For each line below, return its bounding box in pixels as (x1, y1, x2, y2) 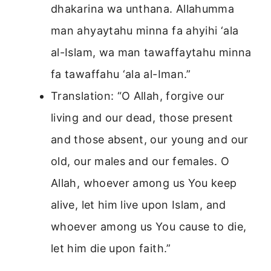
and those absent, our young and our (51, 133, 249, 146)
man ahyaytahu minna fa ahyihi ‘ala (51, 24, 239, 38)
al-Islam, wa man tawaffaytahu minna (51, 46, 252, 59)
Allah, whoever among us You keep (51, 177, 237, 190)
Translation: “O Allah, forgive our (51, 90, 225, 103)
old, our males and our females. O (51, 155, 229, 168)
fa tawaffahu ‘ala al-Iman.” (51, 68, 191, 81)
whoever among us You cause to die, (51, 220, 247, 233)
